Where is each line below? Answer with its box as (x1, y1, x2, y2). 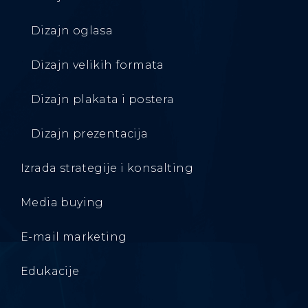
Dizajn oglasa (31, 23, 113, 37)
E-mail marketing (21, 230, 127, 243)
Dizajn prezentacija (31, 126, 148, 140)
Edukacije (21, 264, 80, 278)
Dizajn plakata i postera (31, 92, 175, 106)
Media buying (21, 195, 104, 209)
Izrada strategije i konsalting (21, 161, 193, 175)
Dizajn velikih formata (31, 58, 164, 71)
